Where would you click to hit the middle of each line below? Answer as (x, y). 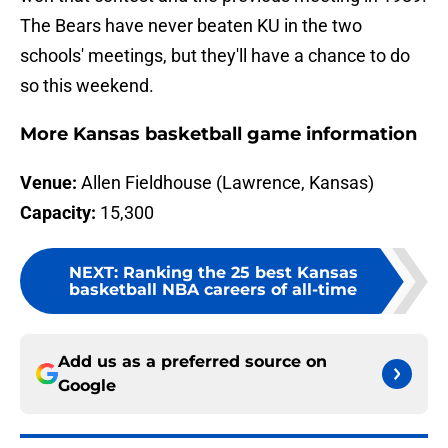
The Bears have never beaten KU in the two (191, 26)
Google (87, 386)
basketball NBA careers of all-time (213, 290)
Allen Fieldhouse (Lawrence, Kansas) (227, 183)
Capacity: (58, 213)
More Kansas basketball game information (218, 134)
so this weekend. (87, 86)
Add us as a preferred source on (192, 362)
